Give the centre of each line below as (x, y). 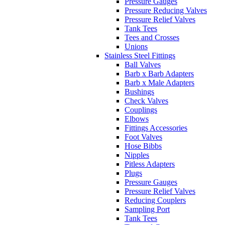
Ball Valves (143, 65)
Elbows (137, 119)
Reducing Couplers (155, 200)
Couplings (141, 110)
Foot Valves (143, 137)
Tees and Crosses (152, 38)
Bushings (139, 92)
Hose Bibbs (143, 146)
